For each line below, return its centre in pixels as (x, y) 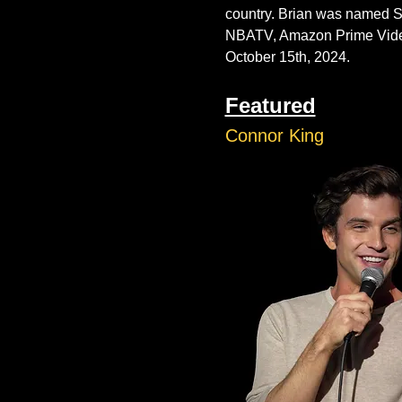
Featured (270, 105)
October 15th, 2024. (289, 57)
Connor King (274, 135)
